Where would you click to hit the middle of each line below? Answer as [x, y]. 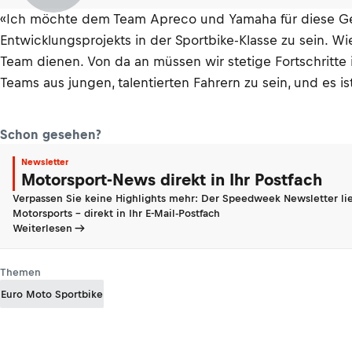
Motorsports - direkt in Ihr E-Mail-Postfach [116, 213]
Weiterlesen [42, 228]
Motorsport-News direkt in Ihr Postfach [172, 180]
